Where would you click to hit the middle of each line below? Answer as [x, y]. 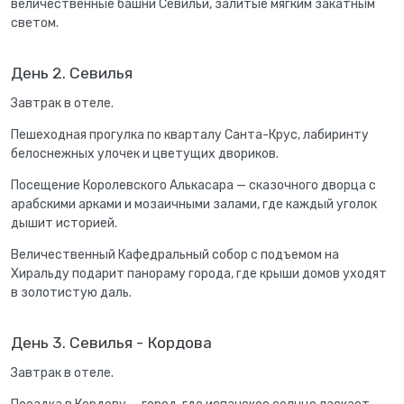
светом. [35, 23]
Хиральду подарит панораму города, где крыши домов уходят [199, 274]
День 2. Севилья [72, 73]
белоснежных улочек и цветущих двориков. [145, 154]
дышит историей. [64, 223]
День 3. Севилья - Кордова [111, 342]
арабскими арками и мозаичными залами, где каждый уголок [194, 204]
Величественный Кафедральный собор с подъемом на [175, 255]
